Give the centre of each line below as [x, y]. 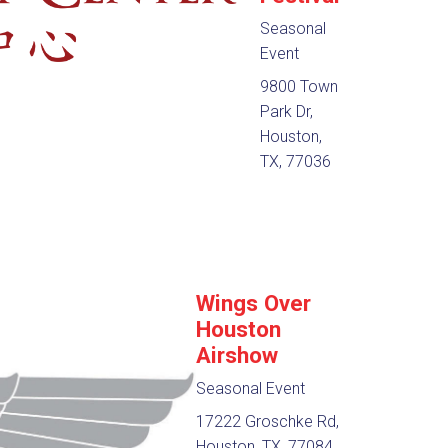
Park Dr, [287, 112]
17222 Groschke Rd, [268, 422]
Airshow [237, 355]
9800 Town [299, 87]
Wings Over [254, 303]
